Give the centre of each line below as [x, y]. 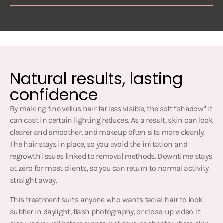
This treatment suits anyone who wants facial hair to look [106, 199]
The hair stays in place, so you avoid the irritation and [99, 144]
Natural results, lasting [96, 79]
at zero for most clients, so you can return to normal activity [109, 168]
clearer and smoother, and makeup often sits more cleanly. [107, 132]
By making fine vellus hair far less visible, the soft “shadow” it [111, 109]
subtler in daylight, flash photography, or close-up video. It [105, 211]
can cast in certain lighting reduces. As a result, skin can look [111, 120]
